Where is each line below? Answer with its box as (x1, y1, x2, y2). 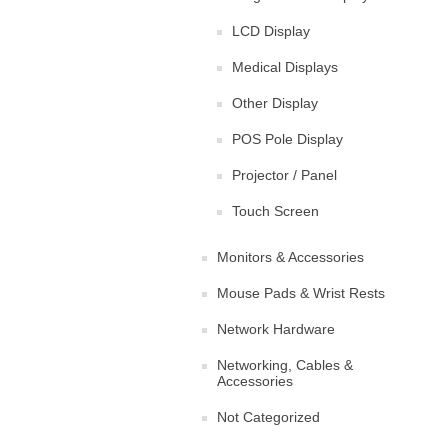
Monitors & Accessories (217, 249, 364, 265)
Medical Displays (232, 59, 338, 75)
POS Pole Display (232, 131, 343, 147)
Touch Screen (232, 203, 319, 219)
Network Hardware (217, 321, 335, 337)
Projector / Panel (232, 167, 337, 183)
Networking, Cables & (217, 357, 353, 373)
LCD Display (232, 23, 310, 39)
